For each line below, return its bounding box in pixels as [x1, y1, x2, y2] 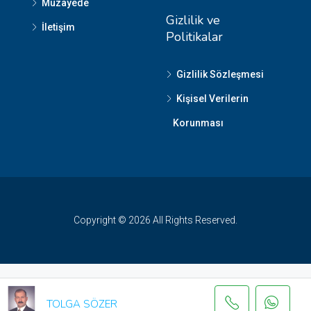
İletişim [42, 22, 75, 33]
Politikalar [166, 28, 223, 45]
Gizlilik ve [166, 12, 220, 28]
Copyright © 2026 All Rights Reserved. [74, 215, 237, 226]
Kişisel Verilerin [176, 93, 249, 104]
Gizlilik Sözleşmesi [176, 69, 264, 80]
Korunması [173, 117, 224, 128]
